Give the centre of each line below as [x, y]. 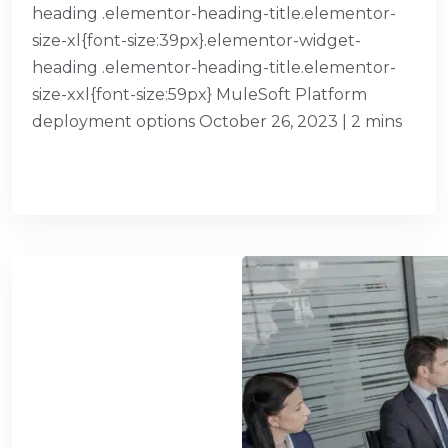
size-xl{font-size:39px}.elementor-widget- [196, 41]
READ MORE [86, 168]
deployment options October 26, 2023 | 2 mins [217, 122]
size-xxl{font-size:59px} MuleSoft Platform [199, 95]
